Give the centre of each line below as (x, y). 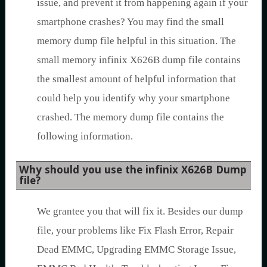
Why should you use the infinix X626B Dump (133, 169)
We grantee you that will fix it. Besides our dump (140, 211)
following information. (85, 136)
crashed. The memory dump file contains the (131, 117)
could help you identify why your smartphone (133, 98)
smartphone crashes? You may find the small (131, 21)
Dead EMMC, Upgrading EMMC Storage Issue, (136, 249)
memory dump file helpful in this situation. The (136, 41)
